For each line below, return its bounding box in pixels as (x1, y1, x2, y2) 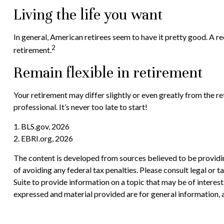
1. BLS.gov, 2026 (13, 121, 69, 131)
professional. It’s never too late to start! (13, 101, 147, 111)
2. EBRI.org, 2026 (13, 133, 73, 143)
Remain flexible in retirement (13, 63, 202, 82)
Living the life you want (13, 5, 162, 24)
